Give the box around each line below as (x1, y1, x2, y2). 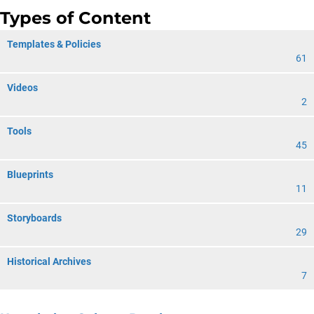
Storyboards (7, 212, 62, 224)
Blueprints (7, 169, 53, 180)
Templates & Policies (7, 39, 101, 50)
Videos (7, 82, 38, 93)
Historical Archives (7, 256, 91, 267)
